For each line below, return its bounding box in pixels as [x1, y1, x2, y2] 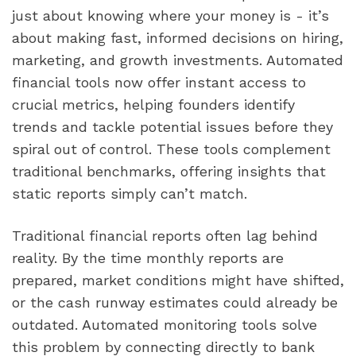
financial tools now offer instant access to [12, 73, 306, 91]
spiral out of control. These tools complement [12, 140, 331, 157]
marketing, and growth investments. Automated [12, 51, 343, 68]
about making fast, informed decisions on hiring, [12, 29, 343, 46]
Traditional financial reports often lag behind [12, 227, 318, 245]
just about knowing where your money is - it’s [12, 6, 329, 24]
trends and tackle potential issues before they [12, 118, 333, 135]
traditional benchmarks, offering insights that [12, 162, 326, 180]
